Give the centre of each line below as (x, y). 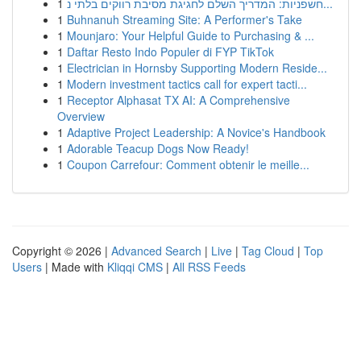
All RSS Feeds (209, 267)
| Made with (75, 267)
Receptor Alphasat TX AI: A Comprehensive (178, 100)
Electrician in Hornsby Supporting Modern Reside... (197, 68)
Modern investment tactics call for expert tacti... (187, 84)
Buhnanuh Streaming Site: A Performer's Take (185, 19)
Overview (81, 116)
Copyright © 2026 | (62, 251)
